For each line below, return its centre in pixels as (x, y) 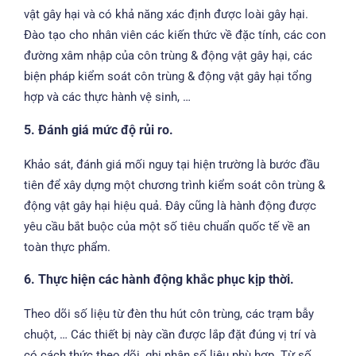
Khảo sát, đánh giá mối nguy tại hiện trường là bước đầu (172, 164)
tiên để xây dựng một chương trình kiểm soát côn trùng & (174, 185)
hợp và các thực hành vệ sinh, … (107, 97)
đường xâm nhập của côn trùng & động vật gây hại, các (168, 56)
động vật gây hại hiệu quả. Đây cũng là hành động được (170, 205)
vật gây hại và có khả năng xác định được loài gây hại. (166, 15)
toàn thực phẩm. (67, 247)
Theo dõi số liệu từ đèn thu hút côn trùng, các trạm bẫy (169, 314)
